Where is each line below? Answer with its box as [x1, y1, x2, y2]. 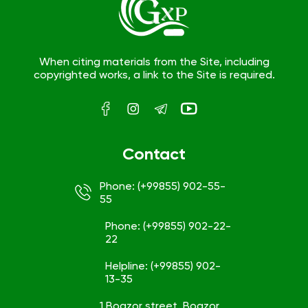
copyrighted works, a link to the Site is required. [33, 68, 275, 81]
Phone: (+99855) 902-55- [100, 179, 225, 192]
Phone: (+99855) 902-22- [105, 219, 231, 232]
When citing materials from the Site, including [38, 55, 269, 68]
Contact [122, 144, 186, 164]
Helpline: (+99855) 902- [105, 259, 221, 272]
